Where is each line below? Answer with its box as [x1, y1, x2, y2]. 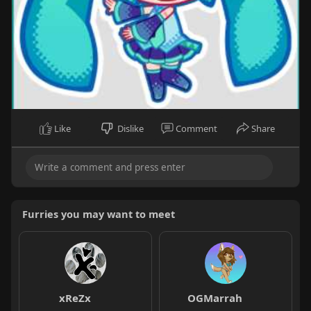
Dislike [117, 121, 144, 135]
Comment [175, 121, 217, 135]
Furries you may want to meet [22, 206, 175, 221]
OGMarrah [187, 290, 243, 305]
